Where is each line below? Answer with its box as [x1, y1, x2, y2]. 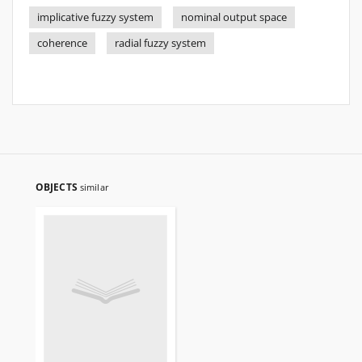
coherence [37, 36, 87, 50]
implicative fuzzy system [37, 11, 154, 24]
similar [79, 181, 109, 193]
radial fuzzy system [115, 36, 206, 50]
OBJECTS [36, 180, 80, 194]
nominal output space [181, 11, 287, 24]
